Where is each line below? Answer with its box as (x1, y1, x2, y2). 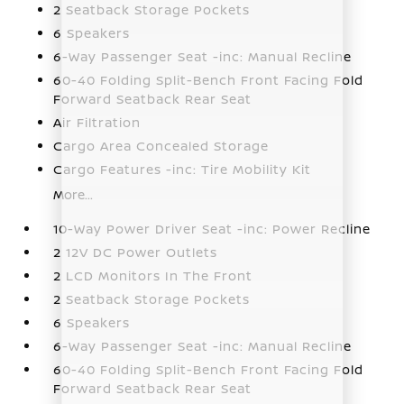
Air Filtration (53, 113, 142, 131)
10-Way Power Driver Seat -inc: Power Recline (53, 219, 372, 237)
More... (53, 185, 94, 203)
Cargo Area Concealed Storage (53, 136, 270, 154)
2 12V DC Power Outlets (53, 243, 218, 261)
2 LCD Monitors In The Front (53, 266, 253, 284)
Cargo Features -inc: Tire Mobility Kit (53, 160, 312, 178)
